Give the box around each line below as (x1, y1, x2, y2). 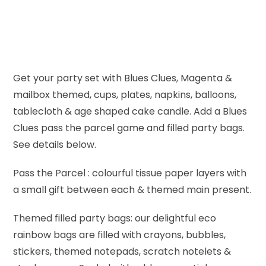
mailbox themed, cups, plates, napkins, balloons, (13, 88, 237, 102)
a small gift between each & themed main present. (13, 183, 252, 197)
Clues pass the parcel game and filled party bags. (13, 121, 245, 135)
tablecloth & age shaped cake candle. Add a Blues (13, 104, 248, 119)
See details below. (13, 138, 97, 152)
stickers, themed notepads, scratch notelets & (13, 245, 232, 259)
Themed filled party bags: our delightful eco (13, 211, 217, 226)
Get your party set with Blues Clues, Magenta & (13, 71, 233, 85)
